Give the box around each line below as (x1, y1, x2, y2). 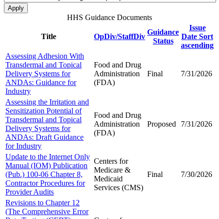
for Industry (5, 141, 42, 150)
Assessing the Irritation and (5, 97, 89, 106)
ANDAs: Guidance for (5, 78, 76, 87)
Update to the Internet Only (5, 152, 90, 161)
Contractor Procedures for (5, 178, 85, 187)
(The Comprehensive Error (5, 207, 88, 216)
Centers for (94, 156, 128, 165)
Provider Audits (5, 187, 54, 196)
